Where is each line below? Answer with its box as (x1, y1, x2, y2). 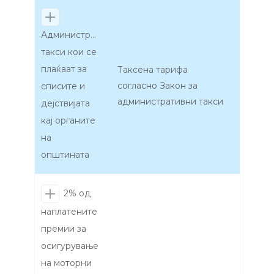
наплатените (41, 206, 97, 218)
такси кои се (41, 46, 97, 58)
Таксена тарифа (117, 64, 188, 76)
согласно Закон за (117, 80, 198, 92)
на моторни (41, 257, 92, 269)
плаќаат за (41, 64, 87, 75)
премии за (41, 223, 86, 235)
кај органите (41, 115, 95, 127)
